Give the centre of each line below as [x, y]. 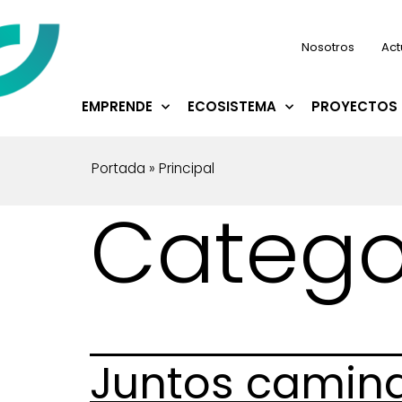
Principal [187, 168]
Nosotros [328, 47]
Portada [118, 168]
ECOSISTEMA [232, 106]
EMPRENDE [117, 106]
